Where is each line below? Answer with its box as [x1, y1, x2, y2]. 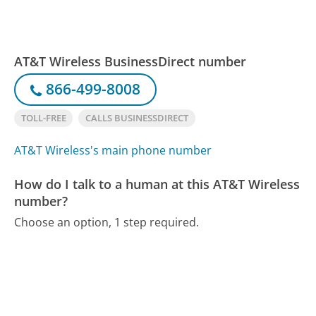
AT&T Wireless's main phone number [14, 142, 212, 158]
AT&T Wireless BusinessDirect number [14, 53, 247, 71]
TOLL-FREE [20, 111, 66, 125]
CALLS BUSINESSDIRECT [85, 111, 188, 125]
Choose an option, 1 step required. [14, 214, 200, 231]
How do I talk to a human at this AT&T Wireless [14, 176, 300, 193]
